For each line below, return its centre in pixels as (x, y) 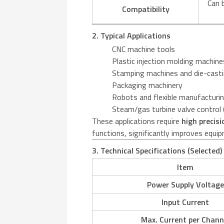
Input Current (185, 202)
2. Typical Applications (131, 35)
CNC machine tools (144, 49)
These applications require (137, 121)
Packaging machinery (147, 85)
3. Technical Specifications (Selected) (157, 150)
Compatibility (145, 9)
